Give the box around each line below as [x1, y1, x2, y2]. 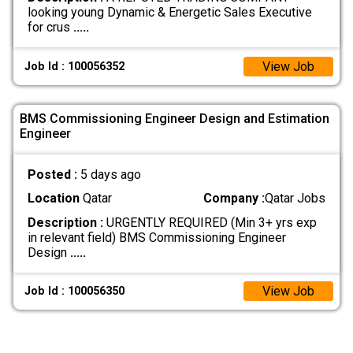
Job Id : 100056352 [24, 59, 125, 73]
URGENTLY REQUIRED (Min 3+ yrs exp [102, 214, 317, 230]
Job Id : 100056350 [24, 284, 125, 298]
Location [27, 191, 80, 206]
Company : [203, 191, 266, 206]
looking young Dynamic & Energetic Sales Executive [27, 5, 312, 20]
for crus [27, 20, 73, 35]
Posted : [27, 167, 80, 183]
